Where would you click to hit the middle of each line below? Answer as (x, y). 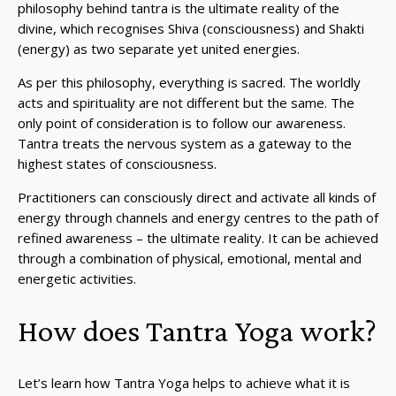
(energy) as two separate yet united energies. (159, 48)
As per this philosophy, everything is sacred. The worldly (189, 82)
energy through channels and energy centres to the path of (198, 217)
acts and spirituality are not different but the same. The (186, 102)
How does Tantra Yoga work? (197, 331)
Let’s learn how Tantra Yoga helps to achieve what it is (184, 382)
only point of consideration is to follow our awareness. (182, 122)
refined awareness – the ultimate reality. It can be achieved (198, 237)
